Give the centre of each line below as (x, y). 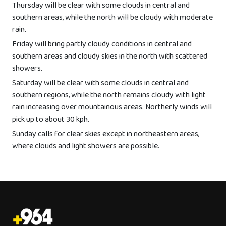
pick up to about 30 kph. (51, 120)
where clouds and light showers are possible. (86, 147)
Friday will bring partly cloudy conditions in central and (102, 45)
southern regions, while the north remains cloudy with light (109, 96)
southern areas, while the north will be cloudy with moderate (112, 18)
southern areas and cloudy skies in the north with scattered (110, 57)
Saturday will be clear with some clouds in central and (100, 84)
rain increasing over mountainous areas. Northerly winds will (112, 108)
